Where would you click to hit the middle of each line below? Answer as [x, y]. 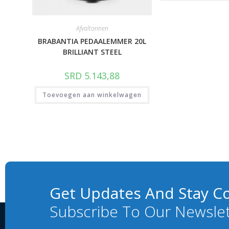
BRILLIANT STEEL [92, 52]
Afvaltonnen [92, 28]
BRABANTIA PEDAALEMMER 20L [92, 41]
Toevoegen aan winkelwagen [92, 95]
